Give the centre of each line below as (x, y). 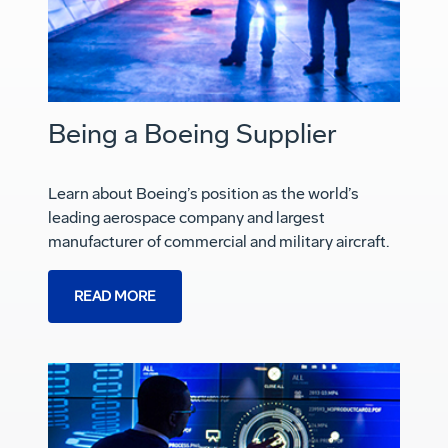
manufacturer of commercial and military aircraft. (218, 242)
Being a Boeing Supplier (192, 134)
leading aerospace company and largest (186, 218)
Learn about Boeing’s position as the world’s (203, 194)
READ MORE (115, 297)
